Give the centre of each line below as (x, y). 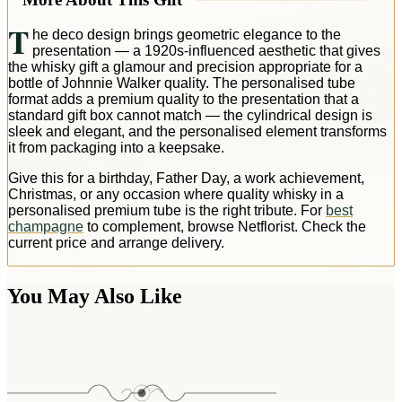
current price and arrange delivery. (116, 242)
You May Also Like (95, 296)
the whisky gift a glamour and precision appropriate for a (185, 66)
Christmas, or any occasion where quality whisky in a (176, 194)
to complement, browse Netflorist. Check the (225, 226)
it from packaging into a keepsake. (116, 147)
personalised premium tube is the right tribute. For (167, 210)
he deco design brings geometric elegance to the (186, 34)
